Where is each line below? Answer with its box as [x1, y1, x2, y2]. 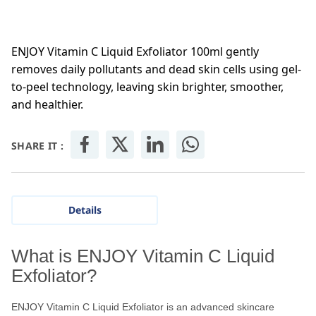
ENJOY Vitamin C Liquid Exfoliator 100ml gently [11, 44, 259, 60]
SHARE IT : [11, 139, 63, 153]
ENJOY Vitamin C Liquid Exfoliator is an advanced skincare [11, 301, 274, 313]
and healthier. [11, 97, 83, 113]
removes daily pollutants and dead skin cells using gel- [11, 61, 301, 78]
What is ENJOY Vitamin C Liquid [11, 245, 274, 267]
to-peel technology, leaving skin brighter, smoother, [11, 79, 284, 95]
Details [68, 203, 102, 217]
